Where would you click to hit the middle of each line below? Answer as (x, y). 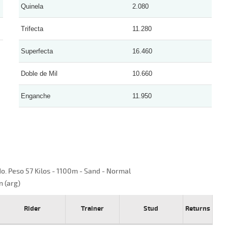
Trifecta (32, 28)
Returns (197, 208)
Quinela (32, 6)
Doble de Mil (39, 73)
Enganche (36, 96)
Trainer (92, 208)
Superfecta (37, 51)
